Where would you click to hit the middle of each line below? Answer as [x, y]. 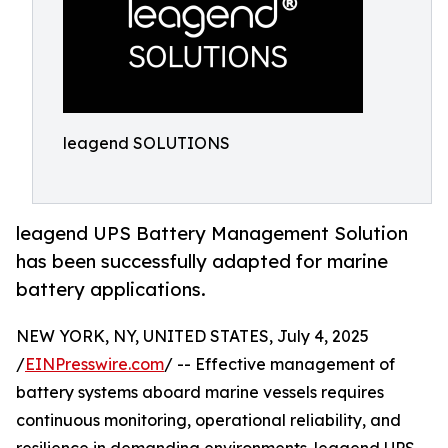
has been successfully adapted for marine [202, 261]
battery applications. [111, 289]
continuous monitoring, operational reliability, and [208, 420]
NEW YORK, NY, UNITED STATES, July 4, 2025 [192, 336]
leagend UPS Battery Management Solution [212, 233]
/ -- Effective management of [279, 364]
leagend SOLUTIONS [146, 143]
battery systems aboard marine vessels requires [200, 392]
